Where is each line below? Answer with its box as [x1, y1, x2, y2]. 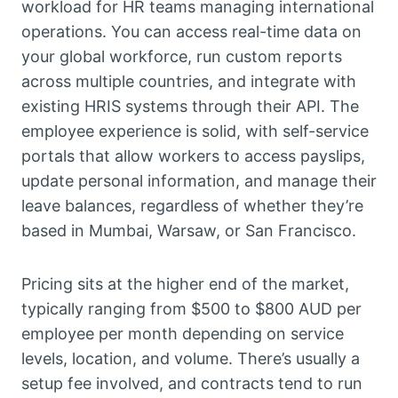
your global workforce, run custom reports [21, 46, 342, 66]
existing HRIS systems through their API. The [21, 96, 359, 115]
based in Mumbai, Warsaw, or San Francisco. [21, 220, 356, 240]
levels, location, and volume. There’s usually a [21, 348, 360, 368]
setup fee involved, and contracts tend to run [21, 373, 362, 393]
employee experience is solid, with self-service [21, 121, 369, 140]
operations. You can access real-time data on [21, 21, 362, 41]
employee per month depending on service [21, 323, 344, 343]
